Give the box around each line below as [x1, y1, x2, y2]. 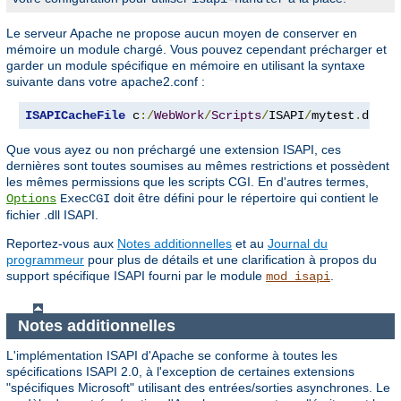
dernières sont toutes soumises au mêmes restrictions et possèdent [6, 158, 389, 174]
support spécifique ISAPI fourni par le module [6, 269, 266, 284]
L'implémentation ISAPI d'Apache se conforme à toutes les [6, 347, 337, 363]
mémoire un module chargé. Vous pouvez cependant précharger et [6, 42, 387, 57]
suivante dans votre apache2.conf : [6, 74, 205, 90]
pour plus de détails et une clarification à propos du [84, 252, 377, 268]
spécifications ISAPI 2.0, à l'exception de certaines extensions [6, 363, 354, 379]
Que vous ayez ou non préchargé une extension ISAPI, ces [6, 142, 341, 158]
